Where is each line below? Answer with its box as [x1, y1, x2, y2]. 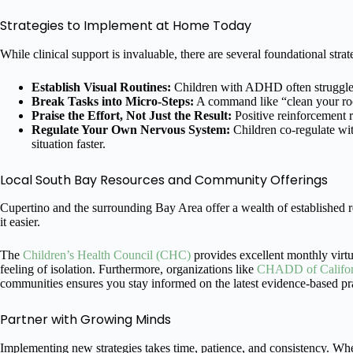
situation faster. [32, 136, 106, 150]
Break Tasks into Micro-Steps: [32, 94, 194, 108]
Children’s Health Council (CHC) [23, 248, 191, 262]
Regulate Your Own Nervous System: [32, 122, 230, 136]
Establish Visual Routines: [32, 80, 171, 94]
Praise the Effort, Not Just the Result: [32, 108, 232, 122]
